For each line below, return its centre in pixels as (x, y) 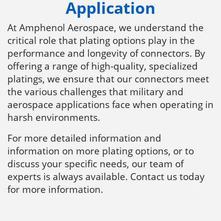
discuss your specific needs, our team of (95, 163)
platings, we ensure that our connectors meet (108, 78)
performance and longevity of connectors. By (106, 53)
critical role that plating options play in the (101, 40)
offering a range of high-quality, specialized (103, 66)
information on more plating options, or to (101, 150)
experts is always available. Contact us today (106, 176)
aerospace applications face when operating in (110, 104)
